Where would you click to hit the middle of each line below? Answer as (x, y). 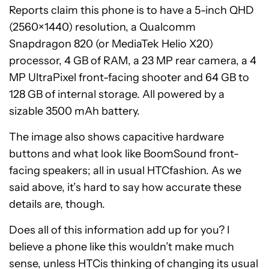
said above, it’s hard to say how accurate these (125, 188)
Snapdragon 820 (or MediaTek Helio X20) (111, 44)
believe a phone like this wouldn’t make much (122, 247)
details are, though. (57, 204)
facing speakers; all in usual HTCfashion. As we (125, 171)
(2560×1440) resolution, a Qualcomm (102, 27)
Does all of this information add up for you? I (119, 230)
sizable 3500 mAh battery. (74, 111)
